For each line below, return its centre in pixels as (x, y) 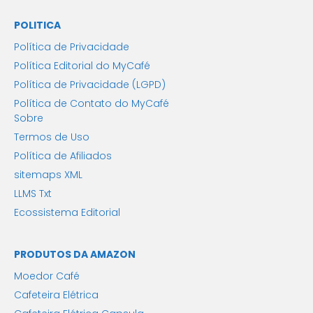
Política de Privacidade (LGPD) (90, 85)
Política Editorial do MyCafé (82, 66)
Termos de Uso (52, 137)
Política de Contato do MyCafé (92, 104)
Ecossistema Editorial (67, 213)
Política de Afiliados (63, 156)
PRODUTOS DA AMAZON (75, 255)
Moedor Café (47, 276)
